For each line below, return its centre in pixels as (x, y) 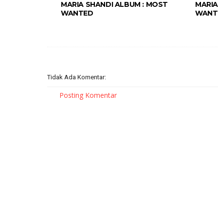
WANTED (77, 13)
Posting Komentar (88, 95)
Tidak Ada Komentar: (77, 77)
